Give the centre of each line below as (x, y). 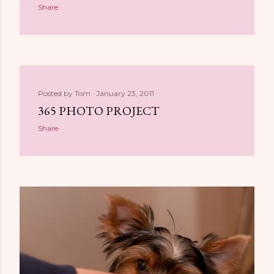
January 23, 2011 (125, 93)
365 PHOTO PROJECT (99, 111)
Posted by (56, 93)
